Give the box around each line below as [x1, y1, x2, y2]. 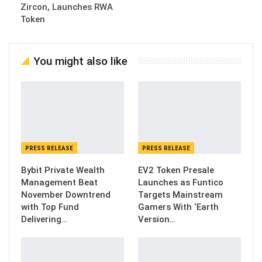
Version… [138, 213, 175, 225]
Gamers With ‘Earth [138, 201, 219, 212]
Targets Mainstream [138, 189, 223, 200]
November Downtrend [21, 189, 111, 200]
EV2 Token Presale [138, 164, 214, 175]
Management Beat [21, 177, 98, 188]
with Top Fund [21, 201, 79, 212]
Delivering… [21, 213, 67, 225]
